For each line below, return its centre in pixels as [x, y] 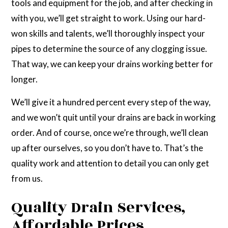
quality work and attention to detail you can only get [110, 163]
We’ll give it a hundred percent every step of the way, [111, 102]
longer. [25, 79]
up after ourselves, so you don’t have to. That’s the [107, 148]
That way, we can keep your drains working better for [112, 64]
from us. [28, 179]
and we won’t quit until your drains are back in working [114, 118]
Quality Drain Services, [99, 208]
